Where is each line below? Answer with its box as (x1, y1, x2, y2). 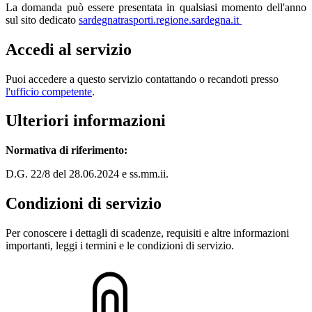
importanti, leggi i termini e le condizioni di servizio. (6, 240, 234, 252)
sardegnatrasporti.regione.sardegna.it (79, 13, 242, 26)
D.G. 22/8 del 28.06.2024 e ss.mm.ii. (6, 168, 169, 180)
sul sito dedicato (6, 13, 79, 26)
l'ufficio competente (6, 85, 92, 97)
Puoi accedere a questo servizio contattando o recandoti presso (6, 72, 279, 85)
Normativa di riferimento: (6, 144, 127, 157)
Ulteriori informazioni (6, 111, 166, 130)
